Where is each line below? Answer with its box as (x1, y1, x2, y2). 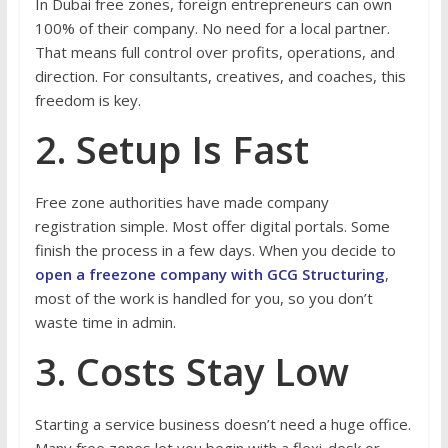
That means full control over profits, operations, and (34, 42, 395, 63)
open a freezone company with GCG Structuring (34, 264, 385, 285)
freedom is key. (34, 90, 141, 111)
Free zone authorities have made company (34, 192, 329, 213)
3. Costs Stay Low (34, 345, 349, 398)
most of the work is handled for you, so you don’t (34, 288, 373, 309)
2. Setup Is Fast (34, 123, 309, 176)
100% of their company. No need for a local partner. (34, 18, 390, 39)
